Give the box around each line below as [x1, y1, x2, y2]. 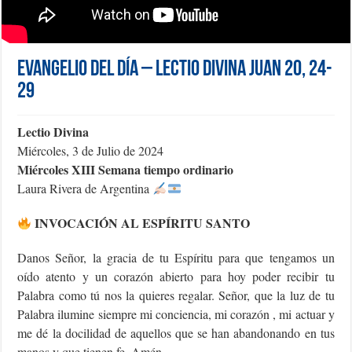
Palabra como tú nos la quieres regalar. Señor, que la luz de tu [17, 287, 335, 304]
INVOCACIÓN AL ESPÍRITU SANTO [31, 214, 251, 233]
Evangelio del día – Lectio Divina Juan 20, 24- [17, 59, 333, 82]
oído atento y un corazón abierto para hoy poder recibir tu [17, 268, 335, 285]
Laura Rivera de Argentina [17, 180, 153, 197]
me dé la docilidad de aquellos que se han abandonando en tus [17, 324, 335, 342]
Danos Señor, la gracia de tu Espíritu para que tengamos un [17, 249, 335, 266]
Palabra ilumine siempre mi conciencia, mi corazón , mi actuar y [17, 306, 335, 323]
